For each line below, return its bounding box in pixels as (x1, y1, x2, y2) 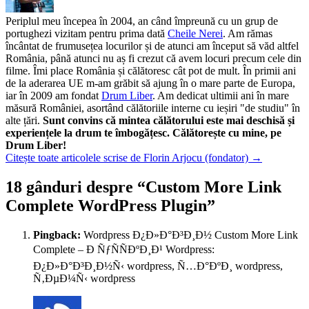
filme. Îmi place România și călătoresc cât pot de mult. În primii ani (6, 66, 296, 79)
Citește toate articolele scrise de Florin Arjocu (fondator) (6, 153, 251, 166)
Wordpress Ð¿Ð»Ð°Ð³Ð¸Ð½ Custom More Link (83, 230, 298, 243)
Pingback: (33, 230, 81, 243)
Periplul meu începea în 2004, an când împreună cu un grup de (6, 17, 278, 29)
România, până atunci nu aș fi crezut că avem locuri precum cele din (6, 54, 301, 66)
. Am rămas (223, 29, 272, 41)
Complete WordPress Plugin (6, 198, 207, 217)
